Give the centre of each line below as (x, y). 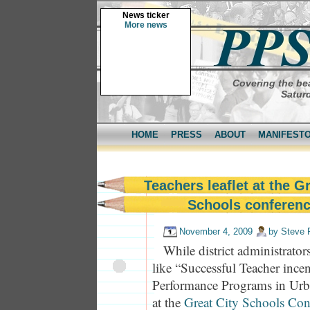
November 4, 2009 (216, 231)
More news (146, 25)
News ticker (146, 15)
